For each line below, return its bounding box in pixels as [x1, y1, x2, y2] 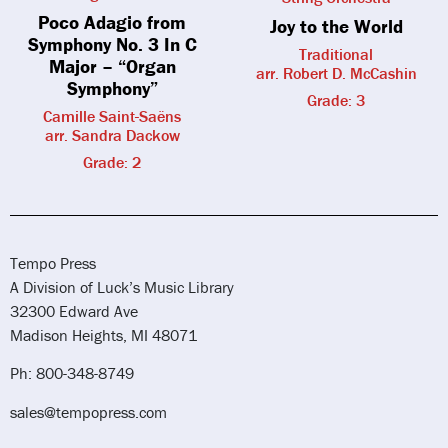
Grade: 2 [83, 152, 141, 173]
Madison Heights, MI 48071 [10, 325, 197, 346]
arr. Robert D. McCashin [255, 62, 417, 83]
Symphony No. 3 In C [27, 32, 197, 57]
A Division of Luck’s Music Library [10, 277, 234, 298]
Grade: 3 [307, 89, 365, 110]
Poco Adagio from [38, 10, 186, 35]
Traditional [299, 43, 373, 64]
